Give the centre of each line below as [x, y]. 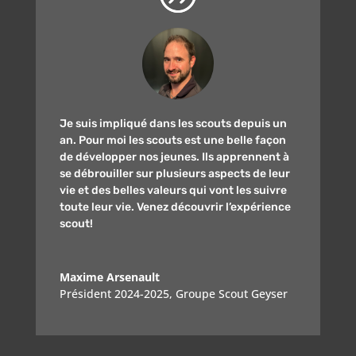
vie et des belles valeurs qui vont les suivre [173, 191]
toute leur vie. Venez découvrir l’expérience [175, 207]
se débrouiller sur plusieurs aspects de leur [174, 174]
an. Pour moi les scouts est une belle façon [172, 141]
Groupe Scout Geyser [231, 294]
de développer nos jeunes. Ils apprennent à [174, 157]
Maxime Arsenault [109, 277]
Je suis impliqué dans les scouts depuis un [173, 124]
